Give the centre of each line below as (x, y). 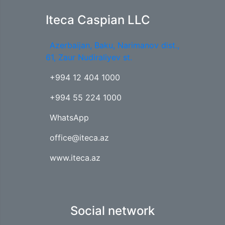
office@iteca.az (79, 137)
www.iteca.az (75, 157)
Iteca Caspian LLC (98, 20)
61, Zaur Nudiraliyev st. (89, 57)
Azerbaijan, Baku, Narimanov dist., (115, 45)
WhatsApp (69, 117)
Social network (113, 210)
